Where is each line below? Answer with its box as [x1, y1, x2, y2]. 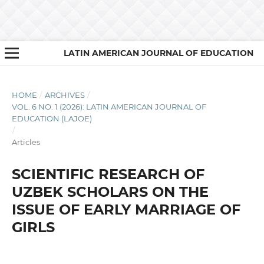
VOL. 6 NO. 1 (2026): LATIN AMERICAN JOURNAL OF [11, 101, 206, 111]
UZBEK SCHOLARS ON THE [11, 183, 209, 200]
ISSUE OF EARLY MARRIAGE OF [11, 200, 240, 218]
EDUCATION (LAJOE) [11, 113, 92, 123]
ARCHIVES [44, 90, 85, 100]
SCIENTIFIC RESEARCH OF [11, 165, 204, 183]
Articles [11, 137, 40, 147]
